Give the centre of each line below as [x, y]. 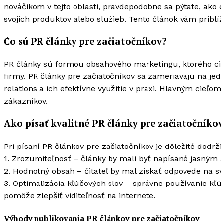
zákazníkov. [26, 101]
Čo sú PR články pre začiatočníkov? [85, 41]
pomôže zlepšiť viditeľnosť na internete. [80, 195]
